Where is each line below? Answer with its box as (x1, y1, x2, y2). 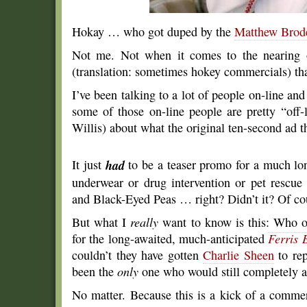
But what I (72, 214, 131, 230)
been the (72, 263, 117, 280)
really (130, 214, 159, 230)
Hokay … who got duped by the (72, 23, 234, 40)
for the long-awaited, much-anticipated (72, 230, 269, 247)
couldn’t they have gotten (72, 247, 204, 263)
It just (72, 156, 106, 173)
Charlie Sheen (203, 247, 274, 263)
